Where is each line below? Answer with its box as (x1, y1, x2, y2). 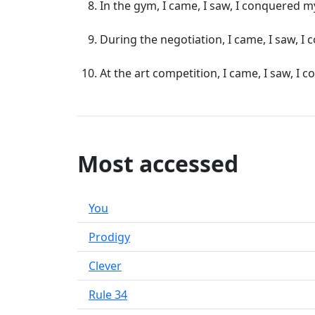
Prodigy (89, 229, 130, 245)
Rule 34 (89, 287, 127, 302)
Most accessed (77, 148, 238, 179)
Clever (89, 258, 122, 274)
